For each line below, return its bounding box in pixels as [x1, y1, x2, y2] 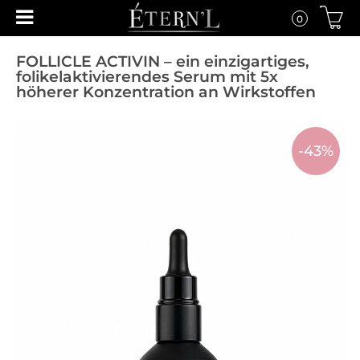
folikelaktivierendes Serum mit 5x [16, 67, 278, 86]
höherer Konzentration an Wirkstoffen [16, 83, 316, 101]
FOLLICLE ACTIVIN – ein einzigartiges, [16, 52, 309, 71]
